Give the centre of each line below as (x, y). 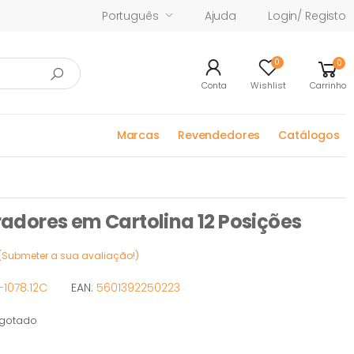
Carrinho (328, 85)
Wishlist (268, 85)
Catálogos (309, 135)
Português (130, 15)
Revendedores (219, 135)
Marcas (138, 135)
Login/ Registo (307, 15)
